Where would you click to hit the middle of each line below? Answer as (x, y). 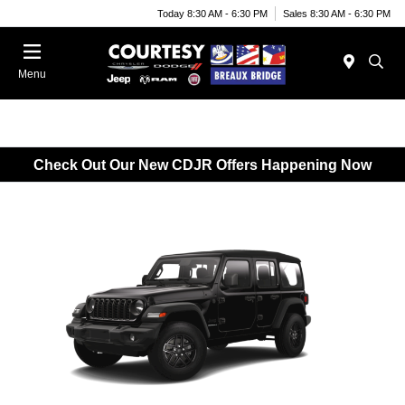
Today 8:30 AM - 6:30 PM (212, 13)
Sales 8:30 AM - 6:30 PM (337, 13)
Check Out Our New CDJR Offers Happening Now (202, 165)
